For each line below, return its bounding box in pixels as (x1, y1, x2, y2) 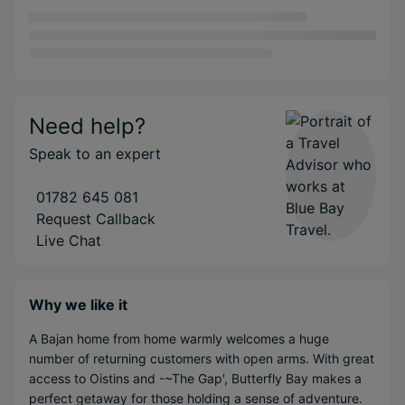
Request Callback (36, 209, 155, 228)
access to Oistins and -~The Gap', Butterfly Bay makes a (29, 370, 362, 386)
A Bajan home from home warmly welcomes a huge (29, 330, 329, 346)
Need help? (29, 112, 146, 139)
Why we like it (29, 295, 127, 314)
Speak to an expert (29, 144, 161, 163)
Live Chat (36, 231, 101, 250)
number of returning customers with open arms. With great (29, 350, 374, 366)
